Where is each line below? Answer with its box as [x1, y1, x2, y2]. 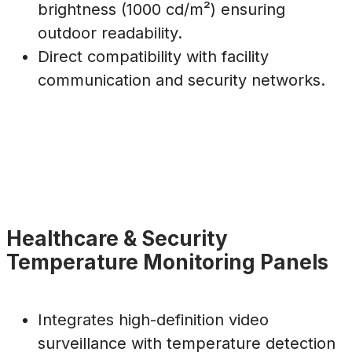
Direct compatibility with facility [38, 47, 269, 67]
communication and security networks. [38, 71, 325, 90]
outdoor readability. [38, 24, 182, 43]
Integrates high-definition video [38, 310, 269, 330]
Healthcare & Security [6, 225, 228, 251]
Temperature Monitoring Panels [6, 249, 328, 274]
